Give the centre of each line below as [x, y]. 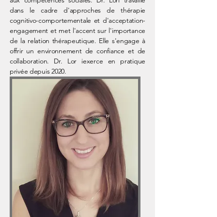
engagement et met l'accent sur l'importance [77, 31]
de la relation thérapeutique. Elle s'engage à [77, 41]
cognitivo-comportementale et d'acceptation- [77, 20]
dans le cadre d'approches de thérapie [77, 10]
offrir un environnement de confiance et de [77, 51]
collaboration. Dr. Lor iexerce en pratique [77, 61]
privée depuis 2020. [38, 71]
